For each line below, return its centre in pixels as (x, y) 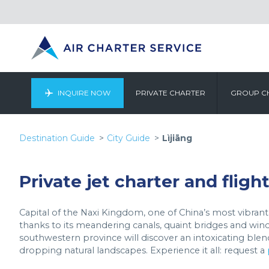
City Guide (128, 138)
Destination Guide (57, 138)
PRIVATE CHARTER (171, 93)
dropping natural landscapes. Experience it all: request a (143, 250)
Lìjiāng (177, 138)
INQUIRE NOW (84, 93)
